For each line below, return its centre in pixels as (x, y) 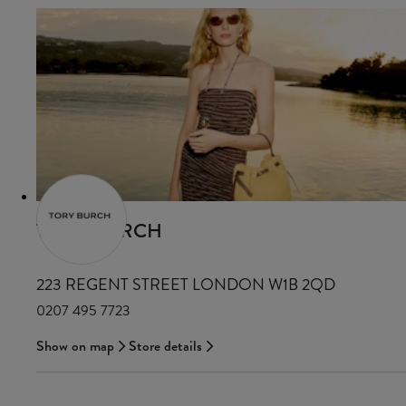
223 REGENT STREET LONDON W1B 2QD (186, 285)
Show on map (75, 346)
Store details (165, 346)
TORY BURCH (99, 231)
